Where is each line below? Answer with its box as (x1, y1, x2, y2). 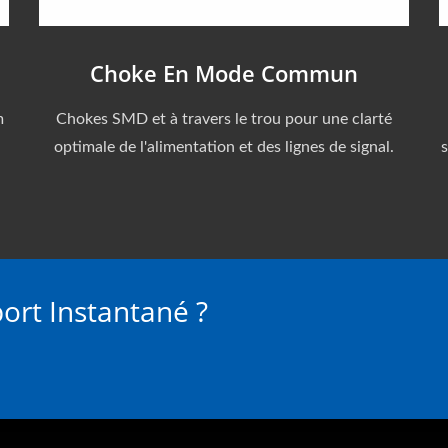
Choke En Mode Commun (90, 57, 358, 88)
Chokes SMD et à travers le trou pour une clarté (56, 110, 392, 127)
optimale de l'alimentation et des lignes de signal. (54, 138, 394, 155)
